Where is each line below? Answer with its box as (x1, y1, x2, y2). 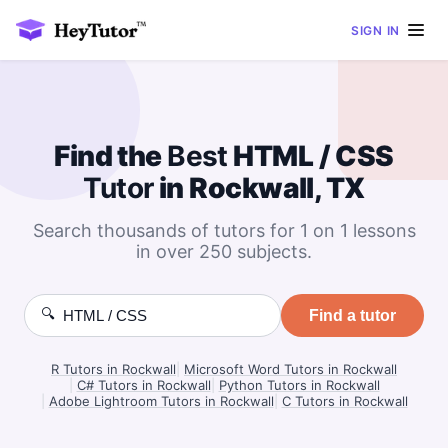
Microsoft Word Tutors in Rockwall (184, 361, 397, 377)
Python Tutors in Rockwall (218, 377, 380, 393)
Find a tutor (309, 306, 396, 324)
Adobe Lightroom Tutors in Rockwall (48, 393, 274, 409)
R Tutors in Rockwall (51, 361, 176, 377)
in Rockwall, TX (153, 171, 365, 205)
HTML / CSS (227, 139, 394, 173)
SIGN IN (350, 22, 400, 38)
